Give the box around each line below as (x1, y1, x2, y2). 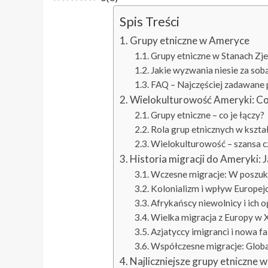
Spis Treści (119, 14, 179, 30)
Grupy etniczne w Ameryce (130, 34, 250, 47)
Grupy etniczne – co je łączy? (151, 109, 265, 121)
